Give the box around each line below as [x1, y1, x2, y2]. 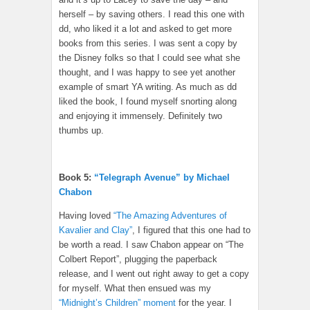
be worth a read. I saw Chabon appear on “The [59, 239, 244, 250]
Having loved [59, 210, 113, 221]
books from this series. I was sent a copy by [59, 38, 237, 49]
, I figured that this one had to [132, 225, 250, 236]
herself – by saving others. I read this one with [59, 9, 244, 20]
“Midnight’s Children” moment [59, 298, 176, 309]
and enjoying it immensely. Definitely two [59, 111, 222, 122]
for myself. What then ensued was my [59, 283, 211, 294]
